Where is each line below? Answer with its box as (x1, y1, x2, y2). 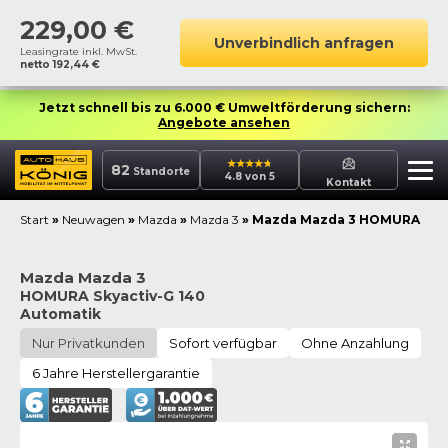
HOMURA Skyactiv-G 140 (20, 287, 205, 305)
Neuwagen (62, 212, 125, 227)
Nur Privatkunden (32, 335, 145, 351)
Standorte (130, 165, 191, 178)
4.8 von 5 (224, 170, 276, 183)
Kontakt (326, 175, 372, 189)
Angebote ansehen (158, 115, 290, 130)
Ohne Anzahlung (301, 335, 409, 351)
